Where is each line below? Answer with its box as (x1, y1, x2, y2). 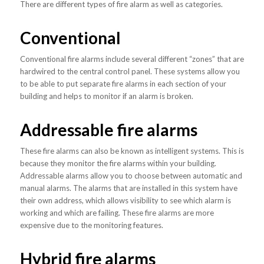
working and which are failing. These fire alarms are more (19, 208, 214, 218)
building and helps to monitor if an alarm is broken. (19, 91, 193, 101)
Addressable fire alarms (19, 119, 197, 140)
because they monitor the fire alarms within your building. (19, 159, 216, 169)
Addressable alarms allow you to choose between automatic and (19, 171, 242, 181)
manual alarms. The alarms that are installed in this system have (19, 183, 237, 193)
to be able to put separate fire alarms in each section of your (19, 78, 226, 88)
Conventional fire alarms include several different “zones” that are (19, 54, 244, 64)
